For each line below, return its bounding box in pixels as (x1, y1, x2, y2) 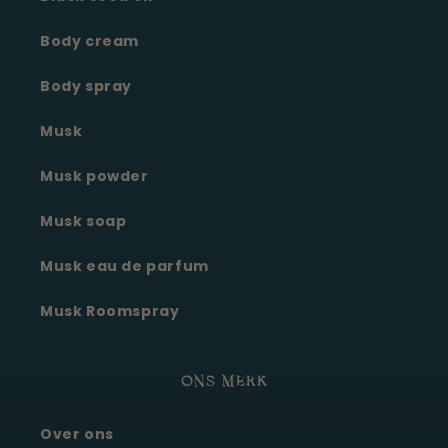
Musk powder (40, 166, 149, 187)
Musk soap (40, 211, 127, 232)
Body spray (40, 76, 132, 97)
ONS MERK (180, 375, 268, 391)
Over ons (40, 424, 114, 445)
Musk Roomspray (40, 301, 180, 322)
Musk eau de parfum (40, 256, 209, 277)
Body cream (40, 31, 139, 52)
